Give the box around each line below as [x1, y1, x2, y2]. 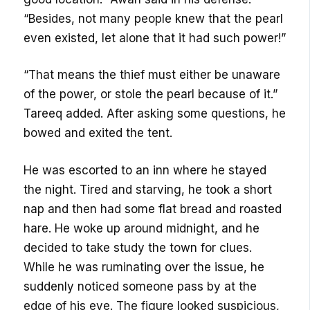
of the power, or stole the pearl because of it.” [24, 87, 278, 102]
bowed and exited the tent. [24, 126, 173, 140]
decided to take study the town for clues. [24, 240, 253, 255]
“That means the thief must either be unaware [24, 68, 281, 82]
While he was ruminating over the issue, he [24, 259, 265, 274]
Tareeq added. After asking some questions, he [24, 107, 286, 121]
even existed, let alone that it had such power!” [24, 30, 286, 45]
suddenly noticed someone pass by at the [24, 279, 257, 293]
